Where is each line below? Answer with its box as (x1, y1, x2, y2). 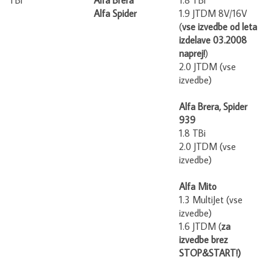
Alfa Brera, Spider (179, 95, 247, 107)
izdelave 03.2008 (179, 28, 247, 41)
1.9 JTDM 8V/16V (179, 2, 247, 14)
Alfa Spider (94, 2, 137, 14)
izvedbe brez (179, 228, 228, 240)
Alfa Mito (179, 175, 217, 187)
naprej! (179, 42, 205, 54)
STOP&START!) (179, 241, 241, 253)
